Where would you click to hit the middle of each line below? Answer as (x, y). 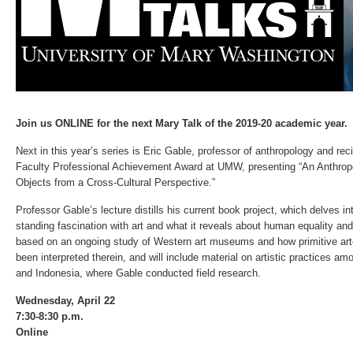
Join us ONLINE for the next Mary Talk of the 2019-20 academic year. (182, 123)
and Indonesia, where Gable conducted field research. (138, 273)
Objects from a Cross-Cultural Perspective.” (115, 182)
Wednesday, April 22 (65, 301)
